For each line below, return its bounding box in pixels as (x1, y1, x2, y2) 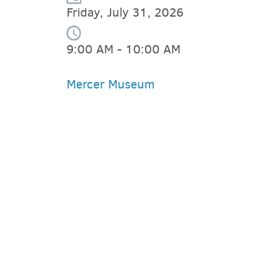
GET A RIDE (87, 240, 123, 249)
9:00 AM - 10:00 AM (66, 40, 180, 58)
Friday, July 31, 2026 (66, 4, 183, 21)
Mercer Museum (66, 75, 155, 93)
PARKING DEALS (87, 210, 137, 219)
